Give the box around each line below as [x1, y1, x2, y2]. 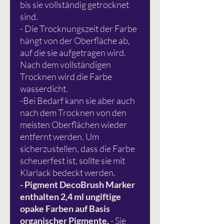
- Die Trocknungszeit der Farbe [20, 23, 137, 34]
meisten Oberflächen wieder [20, 119, 127, 130]
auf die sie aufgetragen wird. [20, 47, 126, 58]
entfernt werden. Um [20, 131, 99, 142]
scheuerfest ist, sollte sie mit [20, 155, 125, 166]
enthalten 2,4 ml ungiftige [20, 191, 121, 202]
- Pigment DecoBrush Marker [20, 179, 135, 190]
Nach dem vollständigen [20, 59, 111, 70]
